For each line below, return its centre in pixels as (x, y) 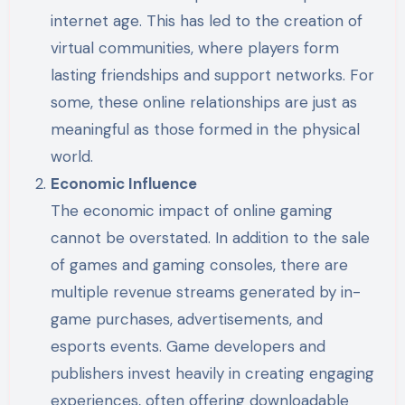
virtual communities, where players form (195, 47)
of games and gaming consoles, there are (200, 264)
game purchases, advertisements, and (187, 319)
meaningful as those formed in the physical (206, 129)
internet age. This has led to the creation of (207, 20)
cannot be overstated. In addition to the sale (211, 237)
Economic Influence (124, 183)
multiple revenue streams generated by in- (206, 292)
